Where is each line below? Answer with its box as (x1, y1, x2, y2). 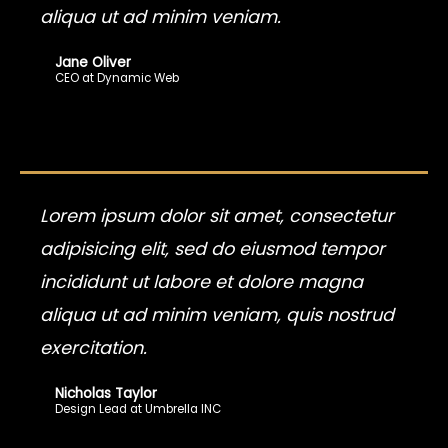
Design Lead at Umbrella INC (55, 400, 221, 417)
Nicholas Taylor (55, 383, 157, 403)
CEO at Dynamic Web (55, 69, 179, 86)
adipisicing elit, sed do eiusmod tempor (40, 235, 385, 261)
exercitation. (40, 334, 147, 360)
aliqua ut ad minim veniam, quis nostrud (40, 301, 394, 327)
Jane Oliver (55, 52, 131, 72)
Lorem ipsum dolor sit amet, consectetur (40, 202, 394, 228)
